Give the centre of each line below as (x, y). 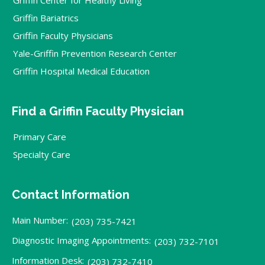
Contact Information (71, 194)
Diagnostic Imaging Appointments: (81, 240)
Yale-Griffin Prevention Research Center (95, 53)
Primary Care (40, 136)
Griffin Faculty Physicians (63, 35)
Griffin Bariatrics (46, 17)
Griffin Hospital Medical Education (81, 71)
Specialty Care (42, 154)
